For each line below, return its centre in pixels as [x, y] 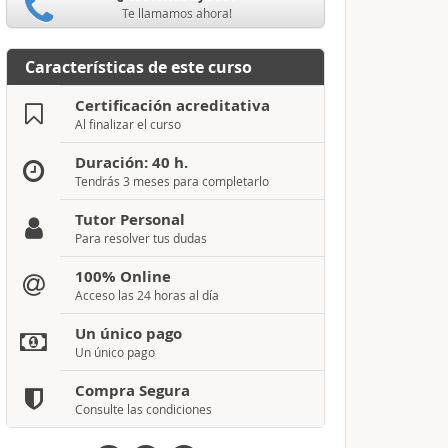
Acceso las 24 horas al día [146, 295]
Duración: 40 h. [131, 162]
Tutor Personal [129, 219]
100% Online [122, 276]
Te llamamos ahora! [176, 13]
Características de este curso [138, 67]
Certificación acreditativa [172, 105]
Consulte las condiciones [143, 409]
